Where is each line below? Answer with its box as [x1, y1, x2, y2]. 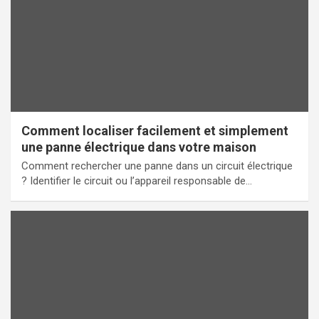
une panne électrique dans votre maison [21, 139, 256, 155]
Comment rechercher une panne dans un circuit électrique [21, 159, 293, 172]
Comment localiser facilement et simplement [21, 122, 288, 138]
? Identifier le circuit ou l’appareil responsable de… [21, 174, 252, 187]
